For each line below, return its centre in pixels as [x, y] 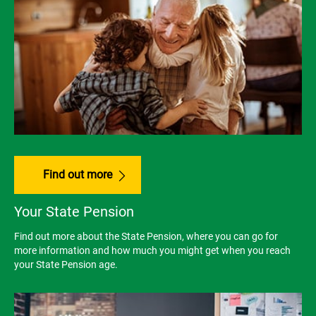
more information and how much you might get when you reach [152, 251]
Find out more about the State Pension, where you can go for [146, 237]
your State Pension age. [66, 265]
